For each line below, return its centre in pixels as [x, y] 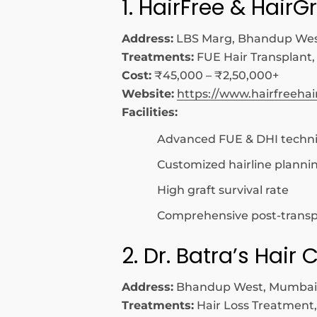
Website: [148, 94]
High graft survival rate [223, 190]
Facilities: [150, 112]
